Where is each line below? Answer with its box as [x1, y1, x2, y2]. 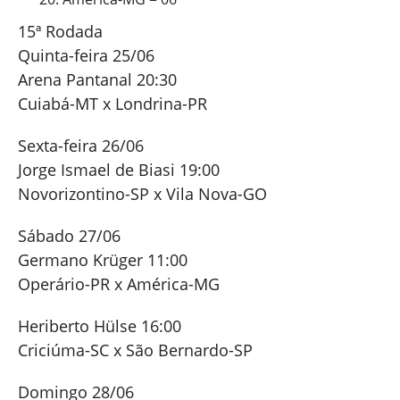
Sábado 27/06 [17, 225, 121, 246]
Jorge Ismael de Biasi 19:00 [17, 159, 220, 180]
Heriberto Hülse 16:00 [17, 315, 181, 337]
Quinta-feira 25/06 [17, 45, 154, 66]
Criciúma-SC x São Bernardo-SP [17, 339, 253, 361]
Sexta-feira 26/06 [17, 135, 144, 156]
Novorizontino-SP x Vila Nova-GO [17, 183, 267, 204]
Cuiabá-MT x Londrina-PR [17, 93, 207, 114]
